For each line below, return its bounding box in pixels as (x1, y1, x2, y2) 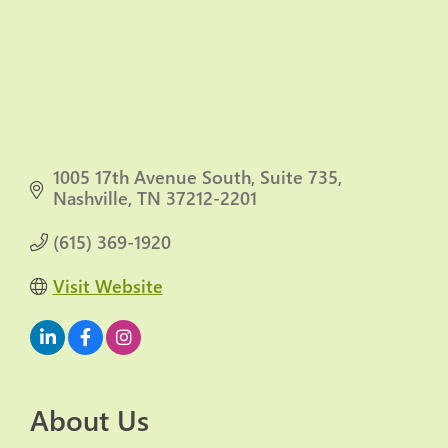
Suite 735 (259, 165, 338, 190)
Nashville (52, 186, 128, 211)
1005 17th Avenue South (52, 165, 251, 190)
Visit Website (52, 274, 163, 299)
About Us (30, 401, 149, 439)
